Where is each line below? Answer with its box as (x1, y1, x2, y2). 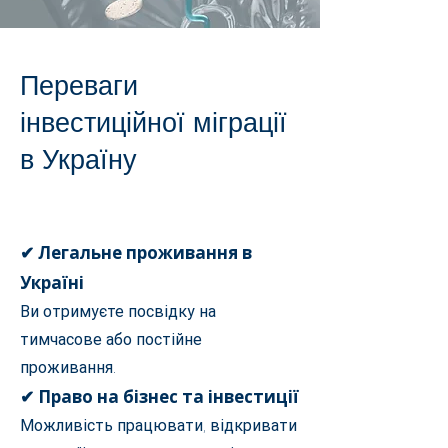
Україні (20, 271, 84, 294)
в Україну (20, 145, 137, 175)
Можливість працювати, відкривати (20, 416, 297, 435)
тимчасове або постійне (20, 330, 202, 349)
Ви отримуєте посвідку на (20, 302, 216, 321)
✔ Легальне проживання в (20, 241, 252, 264)
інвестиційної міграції (20, 108, 287, 138)
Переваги (20, 71, 138, 101)
